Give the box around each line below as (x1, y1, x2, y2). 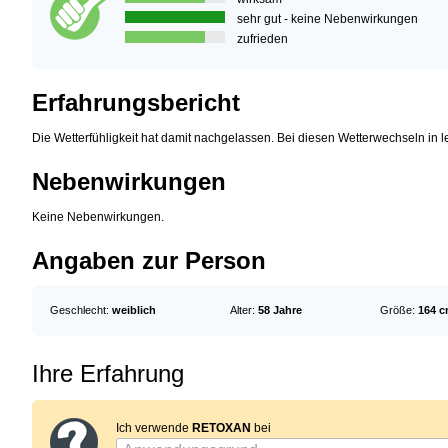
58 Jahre (258, 304, 302, 317)
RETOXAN (192, 421, 251, 436)
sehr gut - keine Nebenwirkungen (237, 11, 418, 26)
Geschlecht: (50, 304, 112, 317)
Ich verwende (116, 421, 192, 436)
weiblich (112, 304, 156, 317)
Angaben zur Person (32, 246, 266, 274)
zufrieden (237, 31, 288, 46)
